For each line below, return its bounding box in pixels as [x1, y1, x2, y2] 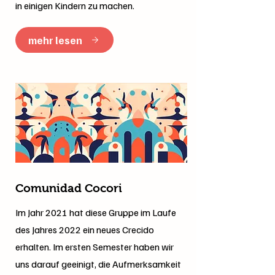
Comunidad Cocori [15, 182, 122, 195]
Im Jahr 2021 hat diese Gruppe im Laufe [15, 206, 176, 219]
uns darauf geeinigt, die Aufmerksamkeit [15, 258, 181, 270]
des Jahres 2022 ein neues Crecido [15, 223, 154, 236]
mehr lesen [28, 33, 82, 47]
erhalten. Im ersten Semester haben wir [15, 241, 174, 253]
